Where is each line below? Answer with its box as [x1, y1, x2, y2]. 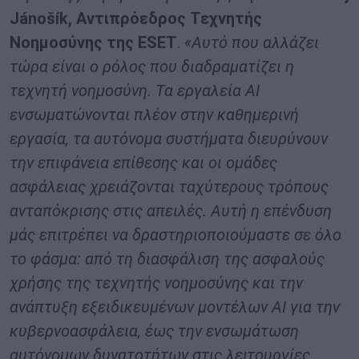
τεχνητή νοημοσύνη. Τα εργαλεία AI [10, 81, 260, 101]
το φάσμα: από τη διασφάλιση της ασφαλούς [10, 249, 325, 269]
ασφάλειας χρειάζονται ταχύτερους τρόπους [10, 177, 329, 197]
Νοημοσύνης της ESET [10, 33, 177, 53]
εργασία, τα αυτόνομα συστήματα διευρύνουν [10, 129, 328, 149]
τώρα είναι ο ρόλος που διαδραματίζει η [10, 57, 294, 77]
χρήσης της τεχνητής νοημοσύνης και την [10, 273, 303, 293]
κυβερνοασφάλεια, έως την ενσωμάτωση [10, 321, 299, 341]
